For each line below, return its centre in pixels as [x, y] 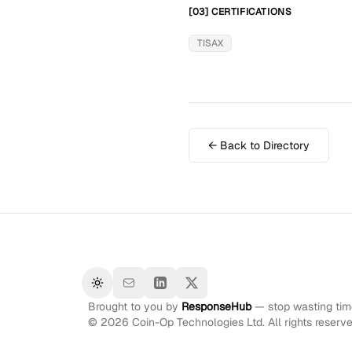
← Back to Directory [259, 145]
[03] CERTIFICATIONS [240, 12]
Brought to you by [135, 306]
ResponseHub [216, 306]
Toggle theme [131, 290]
